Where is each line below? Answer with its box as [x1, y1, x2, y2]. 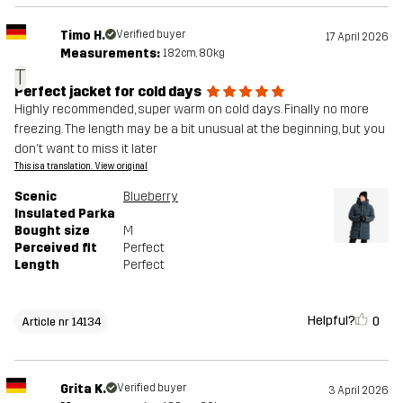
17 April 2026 [326, 31, 389, 44]
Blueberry [123, 189, 178, 205]
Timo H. [59, 28, 105, 44]
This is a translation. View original [14, 161, 148, 173]
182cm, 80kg [162, 47, 225, 60]
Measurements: [59, 46, 160, 62]
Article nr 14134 [22, 314, 101, 328]
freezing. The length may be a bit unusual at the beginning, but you [14, 121, 385, 138]
